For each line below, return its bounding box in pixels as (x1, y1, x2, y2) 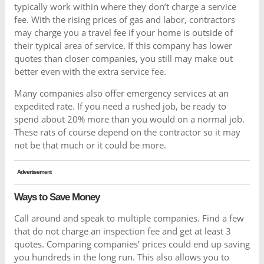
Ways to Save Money (14, 191, 100, 203)
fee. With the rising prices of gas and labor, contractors (14, 14, 235, 25)
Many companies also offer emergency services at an (14, 87, 229, 99)
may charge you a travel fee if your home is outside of (14, 27, 233, 38)
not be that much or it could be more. (14, 139, 166, 151)
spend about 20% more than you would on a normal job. (14, 113, 245, 125)
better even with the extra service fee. (14, 65, 166, 77)
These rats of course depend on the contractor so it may (14, 126, 240, 138)
